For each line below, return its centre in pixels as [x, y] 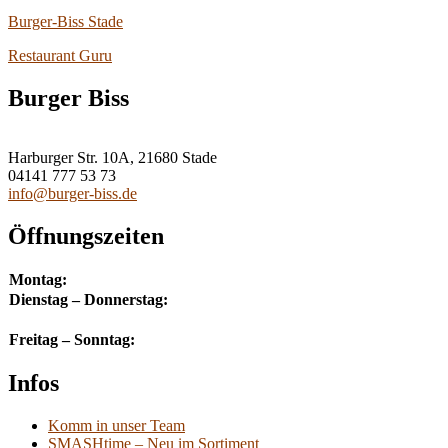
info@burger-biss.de [72, 194]
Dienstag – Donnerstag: [88, 300]
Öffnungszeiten [86, 236]
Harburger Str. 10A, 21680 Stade [112, 158]
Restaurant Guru [60, 55]
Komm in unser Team [116, 426]
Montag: [38, 280]
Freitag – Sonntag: [72, 340]
